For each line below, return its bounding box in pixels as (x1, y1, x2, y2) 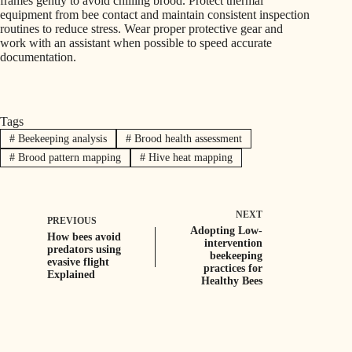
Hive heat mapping (145, 151, 233, 163)
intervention (204, 237, 263, 250)
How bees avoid (47, 231, 121, 244)
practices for (203, 262, 263, 275)
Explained (47, 269, 95, 281)
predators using (47, 244, 121, 256)
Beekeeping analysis (14, 132, 107, 145)
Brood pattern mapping (14, 151, 121, 163)
